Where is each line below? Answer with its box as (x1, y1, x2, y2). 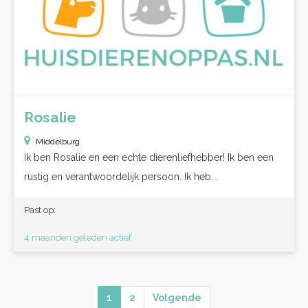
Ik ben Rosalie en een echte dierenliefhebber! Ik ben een (24, 152, 274, 163)
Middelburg (36, 137, 80, 146)
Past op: (24, 205, 56, 215)
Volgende (153, 292, 201, 303)
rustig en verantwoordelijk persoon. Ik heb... (24, 171, 217, 182)
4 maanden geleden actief (24, 232, 131, 243)
